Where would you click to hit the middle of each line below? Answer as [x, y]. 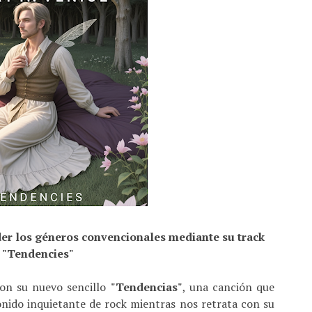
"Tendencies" [38, 253]
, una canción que [228, 287]
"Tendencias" [146, 287]
